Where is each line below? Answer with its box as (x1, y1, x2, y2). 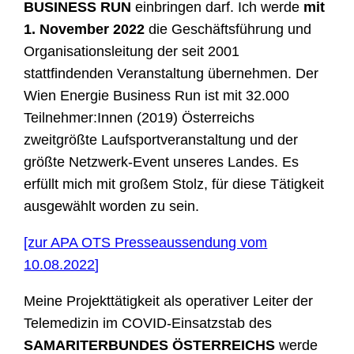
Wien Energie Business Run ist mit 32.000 (24, 88, 290, 104)
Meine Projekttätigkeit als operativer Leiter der (24, 293, 314, 310)
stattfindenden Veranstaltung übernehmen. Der (24, 66, 319, 82)
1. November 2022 (24, 21, 145, 38)
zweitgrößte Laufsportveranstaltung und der (24, 132, 299, 149)
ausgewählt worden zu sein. (24, 198, 200, 215)
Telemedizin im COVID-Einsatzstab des (24, 315, 273, 332)
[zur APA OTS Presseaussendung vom (24, 235, 268, 251)
